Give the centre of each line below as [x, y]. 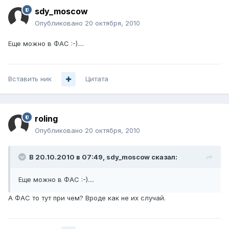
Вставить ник [30, 79]
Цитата [97, 79]
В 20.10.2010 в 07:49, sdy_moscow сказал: [103, 157]
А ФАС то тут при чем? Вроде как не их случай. [87, 198]
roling [46, 119]
